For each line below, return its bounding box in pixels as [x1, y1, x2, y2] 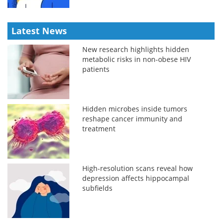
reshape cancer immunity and [82, 113, 183, 123]
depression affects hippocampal [82, 173, 190, 183]
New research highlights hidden [82, 44, 190, 54]
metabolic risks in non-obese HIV [82, 54, 191, 64]
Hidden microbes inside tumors [82, 104, 188, 113]
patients [82, 64, 110, 74]
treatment [82, 123, 116, 133]
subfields [82, 183, 113, 193]
